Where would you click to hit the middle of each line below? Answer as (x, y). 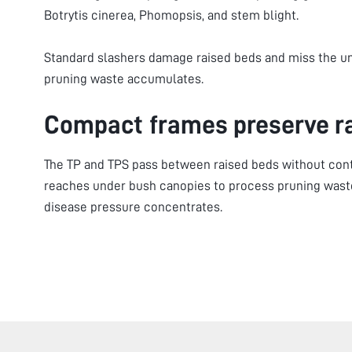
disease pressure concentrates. (133, 207)
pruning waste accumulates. (124, 79)
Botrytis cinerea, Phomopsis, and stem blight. (171, 15)
